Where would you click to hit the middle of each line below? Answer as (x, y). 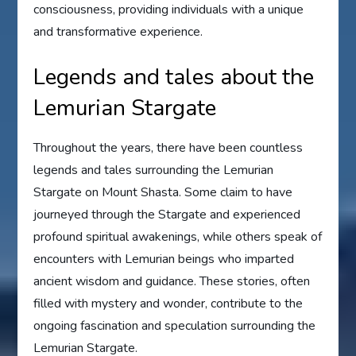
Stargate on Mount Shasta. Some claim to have (163, 193)
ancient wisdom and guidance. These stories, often (172, 282)
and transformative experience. (118, 32)
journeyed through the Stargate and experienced (167, 215)
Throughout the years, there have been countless (168, 148)
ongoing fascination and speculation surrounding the (175, 326)
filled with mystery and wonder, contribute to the (168, 304)
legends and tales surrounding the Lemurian (154, 170)
